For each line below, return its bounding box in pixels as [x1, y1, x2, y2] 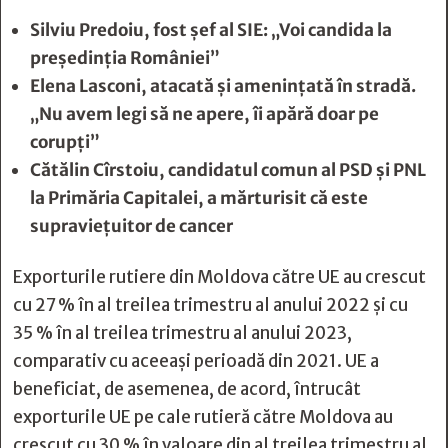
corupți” [30, 131, 100, 153]
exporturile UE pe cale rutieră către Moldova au [13, 406, 393, 428]
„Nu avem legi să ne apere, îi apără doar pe [30, 103, 379, 125]
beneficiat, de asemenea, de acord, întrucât [13, 378, 361, 400]
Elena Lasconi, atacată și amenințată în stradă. [30, 75, 416, 97]
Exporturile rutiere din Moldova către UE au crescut [13, 266, 426, 288]
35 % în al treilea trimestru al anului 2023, [13, 322, 352, 344]
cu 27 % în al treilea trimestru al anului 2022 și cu [13, 294, 408, 316]
